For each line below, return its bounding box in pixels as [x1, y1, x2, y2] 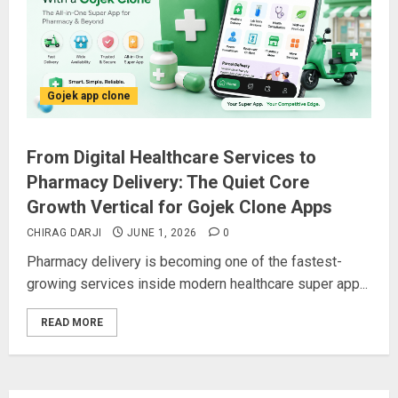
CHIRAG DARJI [27, 227, 102, 239]
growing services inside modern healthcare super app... [27, 275, 368, 292]
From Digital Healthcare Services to [27, 147, 316, 168]
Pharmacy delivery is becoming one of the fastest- [27, 253, 342, 270]
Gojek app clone [47, 90, 131, 102]
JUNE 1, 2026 [127, 227, 197, 239]
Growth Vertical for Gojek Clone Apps [27, 196, 332, 218]
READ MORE [41, 316, 103, 329]
